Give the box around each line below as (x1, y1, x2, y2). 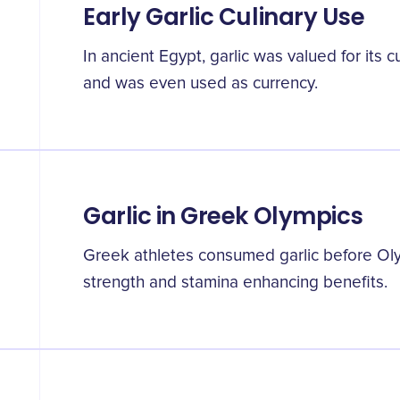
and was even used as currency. (83, 75, 318, 92)
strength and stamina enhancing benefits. (83, 274, 387, 291)
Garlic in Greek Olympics (83, 200, 363, 232)
